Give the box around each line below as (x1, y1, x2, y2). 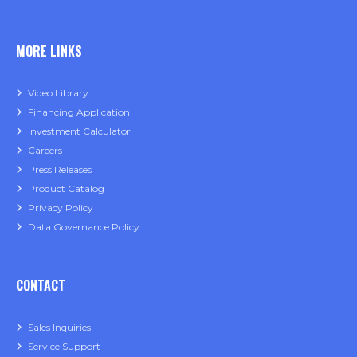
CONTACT (16, 276, 65, 296)
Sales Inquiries (28, 321, 91, 334)
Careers (28, 144, 62, 157)
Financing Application (28, 106, 130, 119)
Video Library (28, 87, 88, 100)
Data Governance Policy (28, 221, 139, 233)
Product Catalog (28, 182, 104, 195)
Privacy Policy (28, 202, 93, 214)
